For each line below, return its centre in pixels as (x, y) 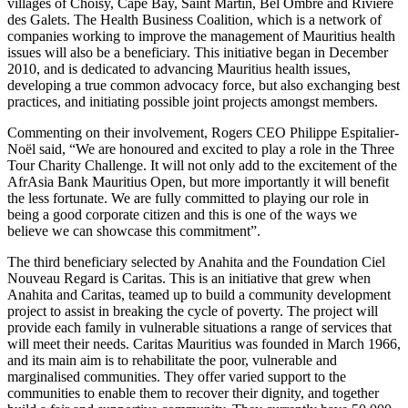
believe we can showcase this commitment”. (134, 230)
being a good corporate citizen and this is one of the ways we (182, 214)
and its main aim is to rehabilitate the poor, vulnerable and (172, 360)
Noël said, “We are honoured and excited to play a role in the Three (201, 148)
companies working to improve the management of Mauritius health (201, 36)
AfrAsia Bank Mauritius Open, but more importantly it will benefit (198, 181)
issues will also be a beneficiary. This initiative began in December (198, 52)
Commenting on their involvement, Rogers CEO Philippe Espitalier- (203, 132)
